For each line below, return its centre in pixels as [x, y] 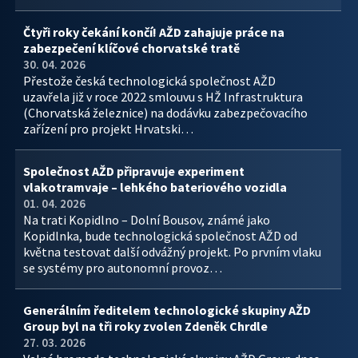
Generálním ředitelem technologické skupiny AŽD [167, 310]
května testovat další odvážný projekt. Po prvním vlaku [172, 252]
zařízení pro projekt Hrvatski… [108, 129]
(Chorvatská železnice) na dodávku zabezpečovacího [165, 113]
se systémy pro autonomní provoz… [123, 268]
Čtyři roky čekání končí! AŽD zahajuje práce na [154, 32]
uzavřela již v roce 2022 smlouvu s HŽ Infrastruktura [163, 97]
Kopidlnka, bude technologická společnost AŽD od [160, 236]
